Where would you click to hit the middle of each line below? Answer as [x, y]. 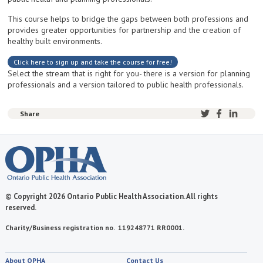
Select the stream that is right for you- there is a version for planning [129, 74]
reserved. [21, 208]
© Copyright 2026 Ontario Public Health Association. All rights [111, 196]
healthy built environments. [55, 41]
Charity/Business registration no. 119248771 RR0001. [95, 228]
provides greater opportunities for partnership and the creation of [124, 30]
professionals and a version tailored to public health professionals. [126, 85]
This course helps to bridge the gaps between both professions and [128, 19]
